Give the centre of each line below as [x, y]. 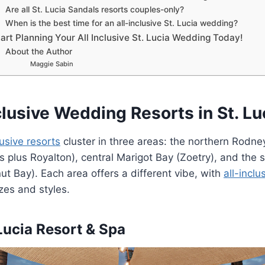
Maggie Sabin [51, 64]
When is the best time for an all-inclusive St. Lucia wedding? [122, 23]
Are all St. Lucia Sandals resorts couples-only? [95, 9]
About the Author [39, 51]
